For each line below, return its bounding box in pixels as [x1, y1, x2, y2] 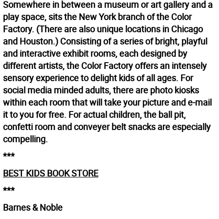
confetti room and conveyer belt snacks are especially [3, 121, 211, 133]
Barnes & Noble [3, 201, 63, 214]
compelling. [3, 133, 48, 145]
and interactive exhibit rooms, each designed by [3, 47, 187, 60]
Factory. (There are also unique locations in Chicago [3, 23, 203, 35]
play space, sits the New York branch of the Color [3, 11, 192, 23]
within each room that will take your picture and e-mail [3, 96, 212, 109]
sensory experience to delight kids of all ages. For [3, 72, 193, 84]
